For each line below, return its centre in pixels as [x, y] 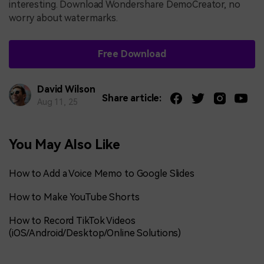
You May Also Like [65, 145]
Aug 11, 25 [57, 102]
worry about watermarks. [64, 18]
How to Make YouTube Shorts [74, 197]
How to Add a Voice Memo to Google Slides [102, 173]
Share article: [132, 98]
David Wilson [66, 89]
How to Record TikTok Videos [72, 221]
